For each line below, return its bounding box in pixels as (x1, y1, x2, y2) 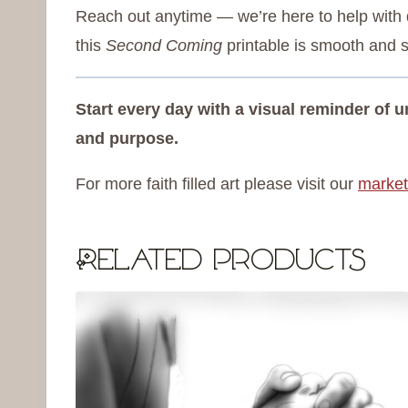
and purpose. (76, 129, 178, 148)
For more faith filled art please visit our (76, 175, 358, 194)
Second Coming (106, 36, 227, 56)
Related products (76, 248, 366, 278)
